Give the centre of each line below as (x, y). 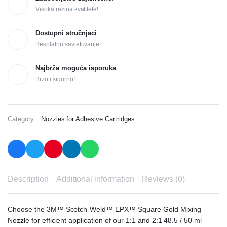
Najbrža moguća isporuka (76, 68)
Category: (22, 119)
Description (28, 179)
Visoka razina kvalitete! (67, 9)
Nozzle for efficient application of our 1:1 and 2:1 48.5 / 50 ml (105, 221)
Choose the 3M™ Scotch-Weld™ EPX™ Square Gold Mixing (104, 210)
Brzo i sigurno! (55, 79)
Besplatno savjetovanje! (68, 44)
